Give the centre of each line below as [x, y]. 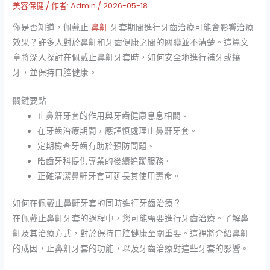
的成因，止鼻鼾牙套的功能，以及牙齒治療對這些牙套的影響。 [131, 249]
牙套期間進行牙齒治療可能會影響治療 [181, 27]
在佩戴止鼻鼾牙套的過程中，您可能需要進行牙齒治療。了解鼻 [131, 219]
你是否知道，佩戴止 [52, 27]
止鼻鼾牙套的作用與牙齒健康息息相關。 [114, 116]
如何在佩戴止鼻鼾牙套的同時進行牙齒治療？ [97, 204]
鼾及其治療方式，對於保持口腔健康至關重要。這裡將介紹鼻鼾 [131, 234]
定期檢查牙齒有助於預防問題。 [97, 146]
